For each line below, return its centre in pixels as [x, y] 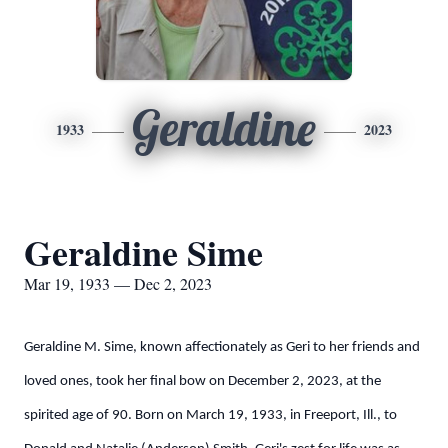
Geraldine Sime [143, 252]
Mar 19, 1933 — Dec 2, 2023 [118, 283]
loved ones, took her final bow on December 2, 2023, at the [202, 381]
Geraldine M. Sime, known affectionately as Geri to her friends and [222, 347]
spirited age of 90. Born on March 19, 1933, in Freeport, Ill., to [210, 415]
